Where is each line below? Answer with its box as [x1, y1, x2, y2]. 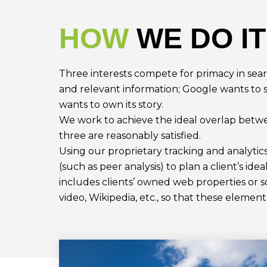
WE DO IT [136, 23, 266, 55]
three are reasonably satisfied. [58, 130, 201, 142]
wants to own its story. [58, 99, 163, 111]
